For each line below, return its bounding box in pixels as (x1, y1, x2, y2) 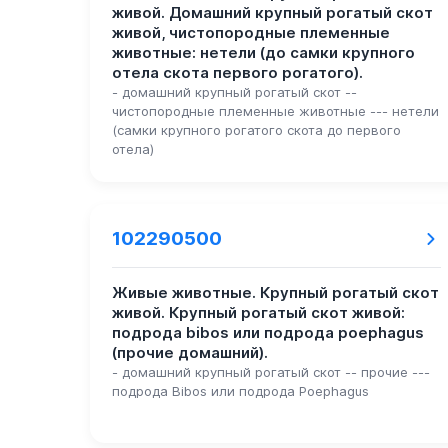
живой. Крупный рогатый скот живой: (111, 304, 405, 323)
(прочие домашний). (111, 344, 268, 363)
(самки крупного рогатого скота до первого (111, 122, 401, 139)
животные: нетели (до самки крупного (111, 44, 415, 63)
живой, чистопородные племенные (111, 24, 390, 43)
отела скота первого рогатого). (111, 64, 363, 83)
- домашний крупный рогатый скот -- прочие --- (111, 364, 430, 381)
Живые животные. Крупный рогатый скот (111, 284, 439, 303)
